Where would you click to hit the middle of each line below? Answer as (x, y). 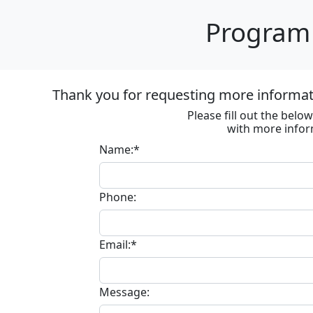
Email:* (118, 245)
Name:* (119, 150)
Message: (124, 292)
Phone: (118, 197)
